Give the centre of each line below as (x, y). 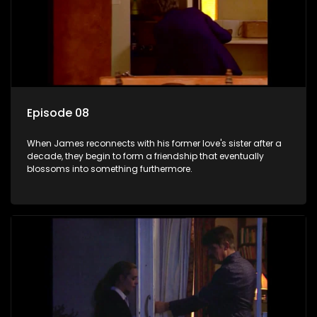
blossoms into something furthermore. (110, 169)
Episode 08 (58, 113)
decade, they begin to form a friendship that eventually (145, 156)
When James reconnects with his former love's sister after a (154, 144)
